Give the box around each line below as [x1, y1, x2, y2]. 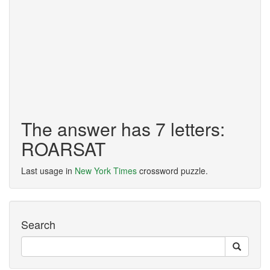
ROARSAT [21, 136, 105, 162]
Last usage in [21, 165, 75, 177]
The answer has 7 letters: [21, 116, 225, 142]
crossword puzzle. [137, 165, 208, 177]
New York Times [75, 165, 137, 177]
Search [21, 216, 55, 232]
